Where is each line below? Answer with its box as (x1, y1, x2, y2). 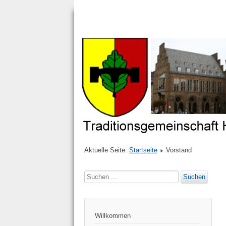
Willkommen (95, 212, 131, 220)
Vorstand (166, 146, 192, 154)
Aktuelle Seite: (84, 146, 129, 154)
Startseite (129, 146, 157, 154)
